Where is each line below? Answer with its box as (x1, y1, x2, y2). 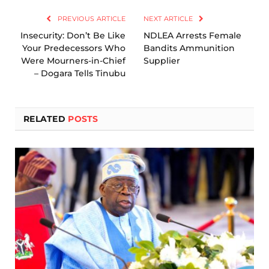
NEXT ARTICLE (144, 14, 195, 23)
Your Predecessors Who (22, 42, 125, 53)
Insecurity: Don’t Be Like (20, 29, 125, 41)
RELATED (23, 113, 68, 124)
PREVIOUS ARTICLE (55, 14, 125, 23)
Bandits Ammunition (144, 42, 235, 53)
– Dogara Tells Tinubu (34, 67, 125, 79)
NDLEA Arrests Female (144, 29, 241, 41)
